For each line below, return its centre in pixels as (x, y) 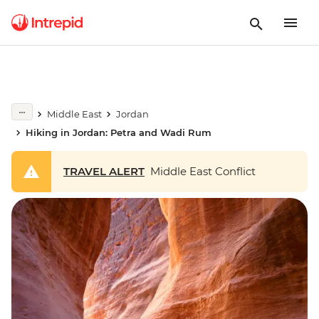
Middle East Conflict (200, 171)
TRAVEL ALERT (104, 171)
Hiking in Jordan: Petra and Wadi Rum (118, 132)
